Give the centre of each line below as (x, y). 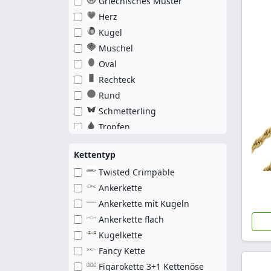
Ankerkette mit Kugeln (144, 204)
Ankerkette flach (131, 219)
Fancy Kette (122, 251)
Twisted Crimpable (137, 172)
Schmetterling (127, 111)
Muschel (116, 48)
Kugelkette (120, 235)
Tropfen (114, 127)
